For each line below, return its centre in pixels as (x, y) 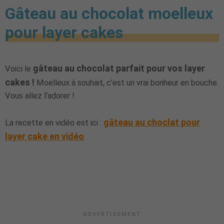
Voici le (19, 68)
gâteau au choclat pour (152, 122)
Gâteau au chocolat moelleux (109, 14)
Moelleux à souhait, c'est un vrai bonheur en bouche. (126, 82)
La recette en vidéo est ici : (54, 122)
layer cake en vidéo (44, 136)
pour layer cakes (64, 33)
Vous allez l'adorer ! (40, 95)
